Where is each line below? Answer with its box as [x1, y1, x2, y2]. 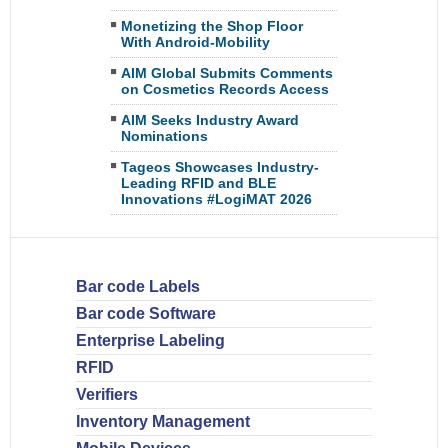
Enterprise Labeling [76, 332, 225, 349]
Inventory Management [76, 413, 250, 430]
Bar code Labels [76, 278, 200, 295]
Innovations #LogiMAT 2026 [121, 191, 312, 207]
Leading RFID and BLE [121, 175, 276, 191]
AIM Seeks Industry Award [121, 112, 299, 128]
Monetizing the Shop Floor [121, 18, 303, 34]
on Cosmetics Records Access [121, 81, 329, 97]
